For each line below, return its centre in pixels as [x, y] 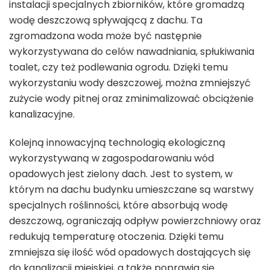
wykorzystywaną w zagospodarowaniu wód [111, 158]
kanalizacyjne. [42, 114]
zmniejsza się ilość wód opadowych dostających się [130, 252]
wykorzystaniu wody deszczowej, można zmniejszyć [130, 83]
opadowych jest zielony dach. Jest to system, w [121, 174]
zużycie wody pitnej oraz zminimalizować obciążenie [131, 98]
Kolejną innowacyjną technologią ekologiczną [117, 142]
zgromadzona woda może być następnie [105, 36]
